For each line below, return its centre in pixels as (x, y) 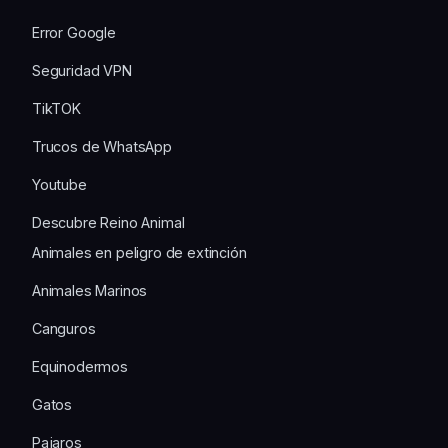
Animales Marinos (90, 291)
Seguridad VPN (82, 71)
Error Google (74, 33)
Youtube (59, 185)
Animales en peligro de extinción (139, 253)
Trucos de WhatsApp (102, 147)
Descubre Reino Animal (108, 223)
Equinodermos (80, 367)
